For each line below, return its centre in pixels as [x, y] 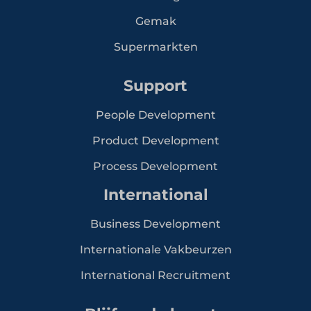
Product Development [155, 140]
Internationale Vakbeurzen [155, 249]
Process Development [155, 166]
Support [155, 85]
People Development [155, 115]
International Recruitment [155, 275]
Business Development [155, 224]
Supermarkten [155, 47]
